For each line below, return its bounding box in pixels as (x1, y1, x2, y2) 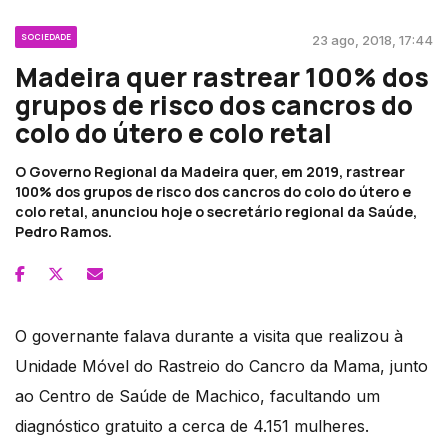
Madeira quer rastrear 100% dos (15, 58, 429, 95)
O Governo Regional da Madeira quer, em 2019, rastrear (15, 161, 405, 181)
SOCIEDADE (21, 30, 71, 42)
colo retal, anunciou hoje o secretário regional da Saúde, (15, 201, 417, 221)
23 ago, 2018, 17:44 (312, 31, 433, 48)
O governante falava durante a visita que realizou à (15, 325, 403, 346)
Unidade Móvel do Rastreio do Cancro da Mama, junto (15, 355, 428, 376)
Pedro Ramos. (15, 221, 112, 241)
